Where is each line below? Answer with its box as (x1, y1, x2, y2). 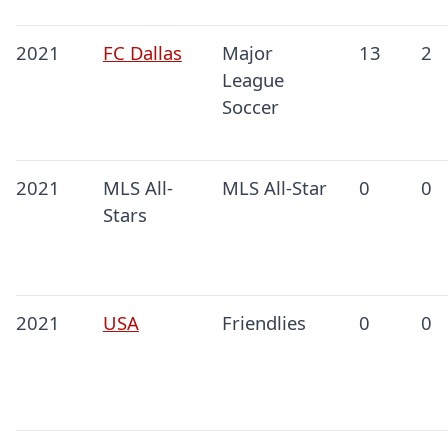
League (221, 67, 284, 93)
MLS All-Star (221, 175, 327, 201)
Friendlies (221, 310, 306, 336)
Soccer (221, 94, 279, 120)
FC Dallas (102, 40, 182, 66)
